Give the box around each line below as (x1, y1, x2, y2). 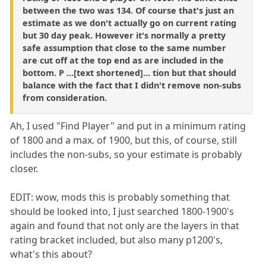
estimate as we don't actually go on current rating (23, 17, 236, 28)
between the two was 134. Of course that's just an (23, 4, 234, 16)
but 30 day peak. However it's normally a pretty (23, 29, 226, 41)
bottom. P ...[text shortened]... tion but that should (23, 66, 236, 78)
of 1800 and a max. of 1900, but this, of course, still (10, 133, 237, 147)
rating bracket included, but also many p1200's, (10, 233, 223, 246)
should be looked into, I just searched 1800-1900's (10, 204, 235, 218)
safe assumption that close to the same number (23, 42, 226, 53)
